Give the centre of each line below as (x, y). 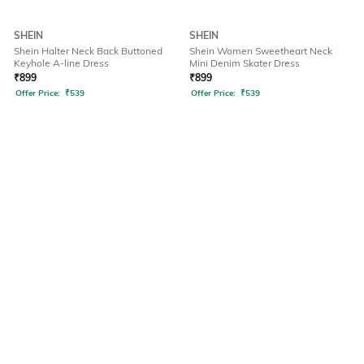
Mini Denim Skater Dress (245, 63)
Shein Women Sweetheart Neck (261, 51)
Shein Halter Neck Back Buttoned (88, 51)
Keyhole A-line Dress (61, 63)
